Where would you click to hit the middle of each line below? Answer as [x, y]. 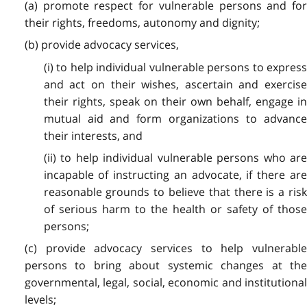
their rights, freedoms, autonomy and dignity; [142, 22]
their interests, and [93, 135]
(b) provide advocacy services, [101, 45]
